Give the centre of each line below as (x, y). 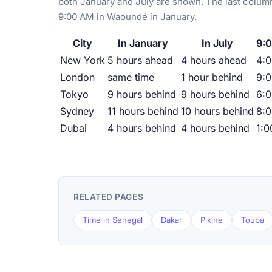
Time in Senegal (113, 220)
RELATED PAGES (109, 197)
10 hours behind (217, 111)
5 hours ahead (140, 60)
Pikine (212, 220)
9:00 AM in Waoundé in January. (127, 17)
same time (131, 77)
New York (83, 60)
